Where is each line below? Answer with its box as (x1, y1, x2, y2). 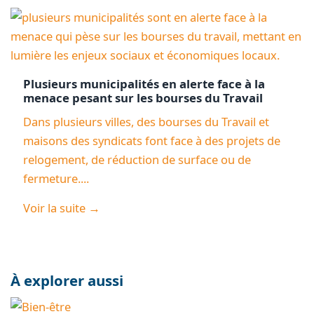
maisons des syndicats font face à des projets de (22, 132, 280, 149)
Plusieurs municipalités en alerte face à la (22, 76, 265, 93)
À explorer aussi (10, 270, 123, 290)
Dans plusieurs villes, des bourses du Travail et (22, 114, 269, 130)
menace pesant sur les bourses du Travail (22, 90, 263, 107)
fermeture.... (22, 170, 89, 187)
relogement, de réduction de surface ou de (22, 151, 251, 168)
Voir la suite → (22, 199, 100, 216)
